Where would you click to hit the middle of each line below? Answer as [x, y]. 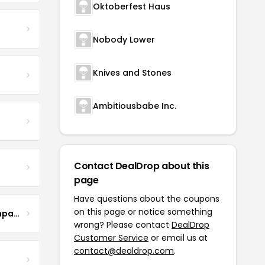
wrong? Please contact [123, 225]
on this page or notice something [143, 212]
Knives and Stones [132, 73]
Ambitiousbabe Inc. [135, 106]
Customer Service [111, 238]
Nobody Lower [124, 40]
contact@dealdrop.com [124, 251]
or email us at [178, 238]
